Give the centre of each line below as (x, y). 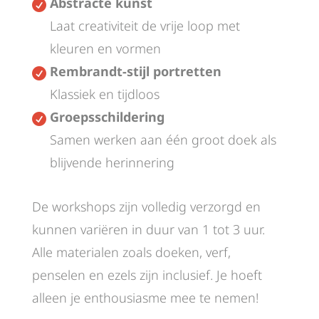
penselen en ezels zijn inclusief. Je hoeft (147, 275)
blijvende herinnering (112, 163)
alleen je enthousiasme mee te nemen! (145, 298)
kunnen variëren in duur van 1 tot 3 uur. (148, 230)
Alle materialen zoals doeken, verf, (131, 252)
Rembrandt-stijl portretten (135, 72)
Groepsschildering (107, 117)
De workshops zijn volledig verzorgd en (146, 207)
